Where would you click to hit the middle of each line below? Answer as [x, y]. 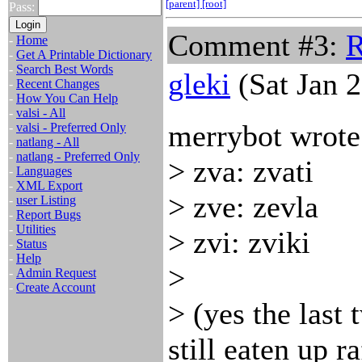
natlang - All [48, 142]
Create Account [56, 287]
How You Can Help [67, 98]
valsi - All [41, 113]
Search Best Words [65, 69]
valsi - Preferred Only [71, 127]
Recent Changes [58, 84]
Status [32, 244]
